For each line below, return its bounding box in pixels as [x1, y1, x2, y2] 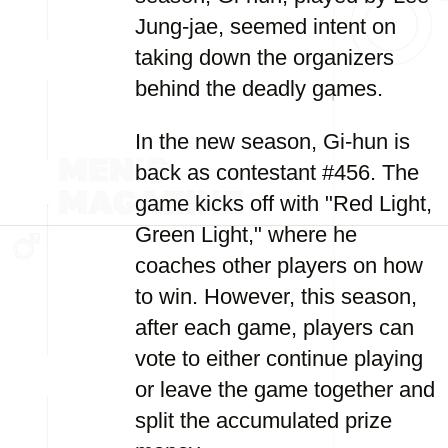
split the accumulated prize [135, 408, 392, 433]
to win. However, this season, [135, 284, 417, 309]
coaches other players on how [135, 253, 423, 278]
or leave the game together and [135, 377, 435, 402]
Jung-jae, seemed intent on [135, 14, 396, 39]
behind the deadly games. [135, 76, 383, 101]
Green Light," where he [135, 222, 357, 247]
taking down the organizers [135, 45, 394, 70]
